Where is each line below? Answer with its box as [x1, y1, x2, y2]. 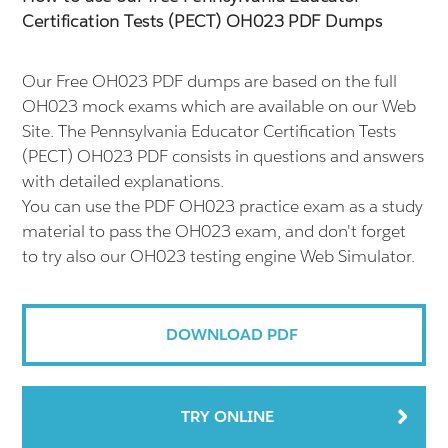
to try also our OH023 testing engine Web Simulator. [22, 245, 416, 267]
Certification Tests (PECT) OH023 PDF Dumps [22, 10, 383, 32]
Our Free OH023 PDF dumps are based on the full [22, 70, 398, 92]
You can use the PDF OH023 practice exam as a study [22, 195, 424, 217]
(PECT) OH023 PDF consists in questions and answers [22, 145, 425, 167]
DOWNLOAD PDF [165, 324, 298, 345]
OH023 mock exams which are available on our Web [22, 95, 417, 117]
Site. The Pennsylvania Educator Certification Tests [22, 120, 397, 142]
